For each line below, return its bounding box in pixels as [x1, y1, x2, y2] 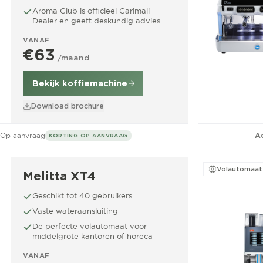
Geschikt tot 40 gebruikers [32, 191, 132, 200]
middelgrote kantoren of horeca [32, 231, 153, 241]
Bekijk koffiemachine [32, 79, 127, 88]
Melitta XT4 [23, 169, 96, 183]
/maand [58, 53, 90, 62]
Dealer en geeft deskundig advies [32, 16, 160, 25]
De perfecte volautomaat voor [32, 221, 147, 231]
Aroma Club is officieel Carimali [32, 6, 150, 15]
